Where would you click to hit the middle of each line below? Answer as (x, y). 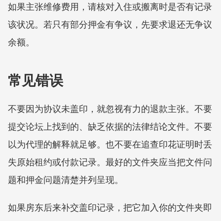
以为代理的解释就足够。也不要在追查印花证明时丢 (110, 144)
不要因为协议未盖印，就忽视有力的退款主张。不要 (110, 109)
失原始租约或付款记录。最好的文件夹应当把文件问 (110, 162)
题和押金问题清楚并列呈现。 (66, 180)
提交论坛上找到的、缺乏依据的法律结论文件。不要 (110, 126)
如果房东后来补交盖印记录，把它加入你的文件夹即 (110, 207)
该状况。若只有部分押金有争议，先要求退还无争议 (110, 24)
